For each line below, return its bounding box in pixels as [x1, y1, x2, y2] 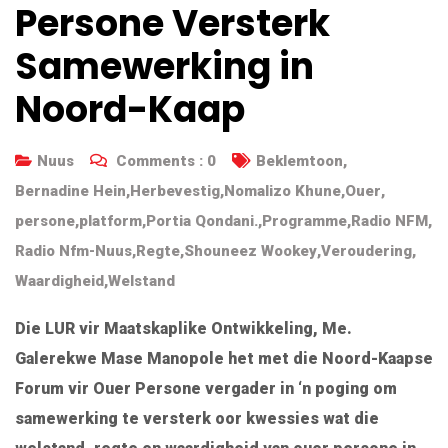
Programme [262, 211, 347, 230]
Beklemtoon [256, 151, 343, 170]
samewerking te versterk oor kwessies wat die [15, 408, 379, 428]
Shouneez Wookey [184, 241, 317, 260]
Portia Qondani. [146, 211, 258, 230]
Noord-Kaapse [322, 348, 433, 368]
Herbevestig [130, 181, 220, 200]
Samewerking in [15, 40, 314, 92]
